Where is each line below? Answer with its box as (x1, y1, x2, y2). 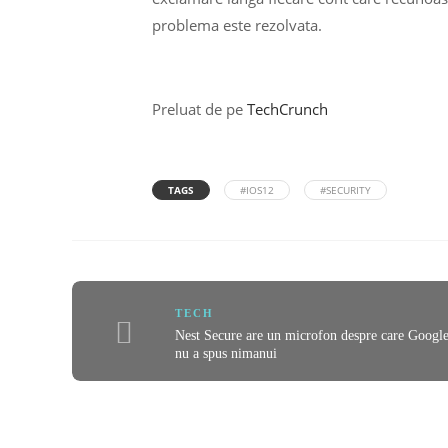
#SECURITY (320, 183, 371, 197)
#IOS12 (240, 183, 274, 197)
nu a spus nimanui (175, 345, 278, 361)
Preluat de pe (152, 99, 247, 119)
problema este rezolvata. (152, 15, 322, 35)
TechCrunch (247, 99, 332, 119)
